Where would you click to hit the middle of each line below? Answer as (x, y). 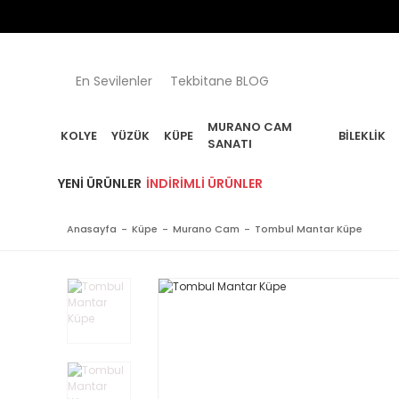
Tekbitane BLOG (220, 81)
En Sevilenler (114, 81)
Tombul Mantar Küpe (309, 229)
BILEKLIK (362, 135)
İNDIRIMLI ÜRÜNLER (204, 183)
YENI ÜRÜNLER (100, 183)
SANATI (230, 144)
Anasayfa (92, 229)
